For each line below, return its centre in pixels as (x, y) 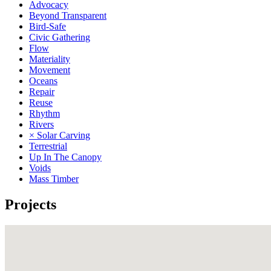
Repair (42, 91)
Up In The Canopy (65, 157)
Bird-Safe (47, 26)
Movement (50, 70)
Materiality (50, 59)
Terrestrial (48, 146)
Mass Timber (54, 178)
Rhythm (44, 113)
